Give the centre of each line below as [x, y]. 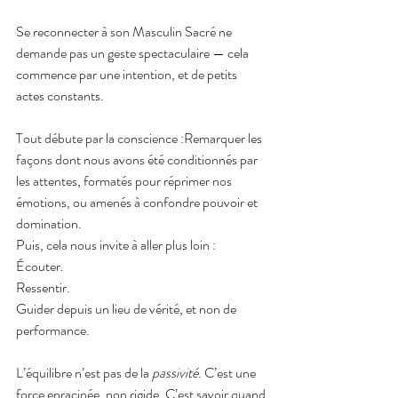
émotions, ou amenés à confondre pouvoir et [138, 202]
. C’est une [228, 372]
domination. [49, 223]
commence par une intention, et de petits [128, 74]
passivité [175, 372]
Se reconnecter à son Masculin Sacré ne [125, 31]
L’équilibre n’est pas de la [84, 372]
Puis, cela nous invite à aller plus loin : [116, 244]
